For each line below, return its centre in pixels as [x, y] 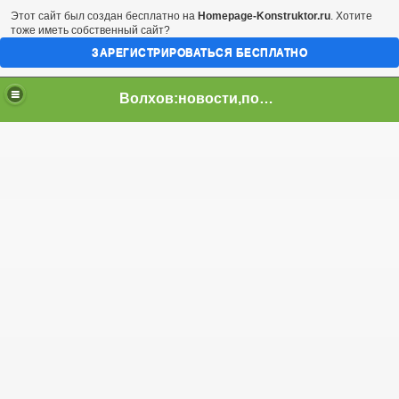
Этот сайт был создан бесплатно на [104, 16]
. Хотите [351, 16]
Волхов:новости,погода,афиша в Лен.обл [267, 98]
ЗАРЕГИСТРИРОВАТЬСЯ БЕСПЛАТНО [199, 53]
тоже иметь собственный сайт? [90, 30]
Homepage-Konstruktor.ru [264, 16]
